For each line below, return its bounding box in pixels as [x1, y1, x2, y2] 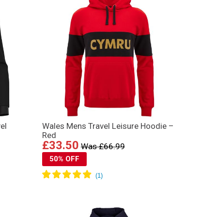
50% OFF [49, 154, 79, 163]
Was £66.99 [80, 141, 125, 151]
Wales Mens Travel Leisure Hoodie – [42, 121, 174, 131]
